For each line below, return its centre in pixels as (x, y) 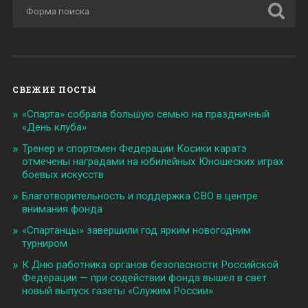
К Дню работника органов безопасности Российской (150, 264)
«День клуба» (54, 127)
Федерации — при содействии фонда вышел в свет (144, 277)
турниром (44, 243)
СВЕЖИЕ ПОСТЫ (54, 89)
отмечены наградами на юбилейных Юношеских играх (153, 161)
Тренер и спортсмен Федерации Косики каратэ (134, 148)
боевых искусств (63, 174)
